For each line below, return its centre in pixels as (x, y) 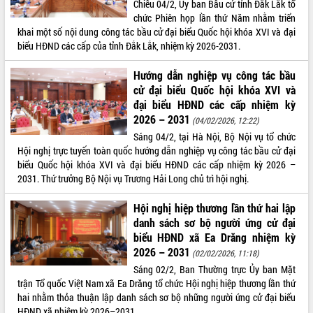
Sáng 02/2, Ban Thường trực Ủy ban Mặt (214, 269)
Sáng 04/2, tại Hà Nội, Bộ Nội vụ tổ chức (214, 136)
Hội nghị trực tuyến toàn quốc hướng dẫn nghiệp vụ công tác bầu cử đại (156, 150)
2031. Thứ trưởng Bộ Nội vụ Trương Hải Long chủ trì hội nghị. (133, 178)
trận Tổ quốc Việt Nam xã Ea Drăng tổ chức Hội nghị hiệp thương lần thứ (156, 283)
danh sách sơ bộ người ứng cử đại (214, 222)
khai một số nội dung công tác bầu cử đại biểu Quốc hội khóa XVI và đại (156, 31)
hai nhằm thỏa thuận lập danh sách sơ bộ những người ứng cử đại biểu (156, 297)
